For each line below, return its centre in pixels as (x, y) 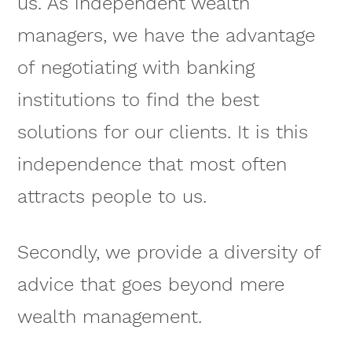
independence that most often (152, 165)
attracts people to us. (112, 197)
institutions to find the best (138, 100)
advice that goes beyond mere (150, 285)
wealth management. (109, 317)
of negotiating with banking (136, 68)
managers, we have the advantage (166, 36)
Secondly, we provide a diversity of (169, 253)
